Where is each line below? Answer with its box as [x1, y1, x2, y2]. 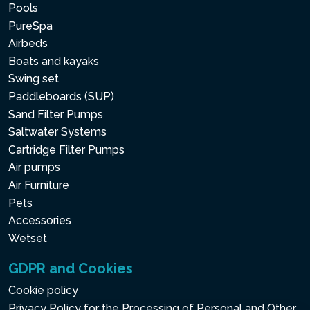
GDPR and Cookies [8, 260, 133, 277]
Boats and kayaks [8, 54, 99, 68]
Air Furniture [8, 178, 69, 192]
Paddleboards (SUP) [8, 89, 114, 103]
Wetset [8, 231, 47, 245]
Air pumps [8, 161, 60, 174]
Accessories [8, 214, 71, 228]
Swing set [8, 72, 59, 86]
